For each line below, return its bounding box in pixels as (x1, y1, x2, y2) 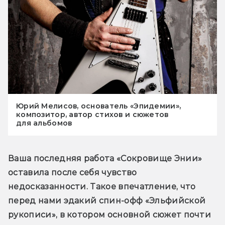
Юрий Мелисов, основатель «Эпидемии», (16, 101, 181, 110)
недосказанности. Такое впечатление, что (8, 181, 196, 191)
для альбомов (16, 118, 72, 128)
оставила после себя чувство (8, 167, 137, 177)
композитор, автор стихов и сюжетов (16, 109, 169, 119)
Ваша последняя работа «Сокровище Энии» (8, 153, 202, 163)
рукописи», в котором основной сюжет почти (8, 209, 211, 219)
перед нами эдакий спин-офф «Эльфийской (8, 195, 206, 205)
